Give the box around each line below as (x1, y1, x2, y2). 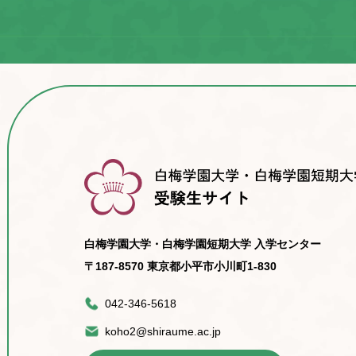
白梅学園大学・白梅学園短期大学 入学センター (84, 237, 322, 250)
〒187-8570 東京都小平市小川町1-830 (84, 259, 277, 273)
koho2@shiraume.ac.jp (105, 324, 222, 338)
